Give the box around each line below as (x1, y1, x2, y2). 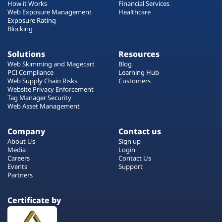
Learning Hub (118, 67, 159, 77)
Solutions (7, 48, 45, 59)
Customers (118, 76, 151, 85)
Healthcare (118, 7, 151, 16)
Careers (7, 153, 30, 163)
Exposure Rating (7, 15, 56, 25)
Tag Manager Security (7, 93, 71, 102)
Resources (118, 48, 160, 59)
